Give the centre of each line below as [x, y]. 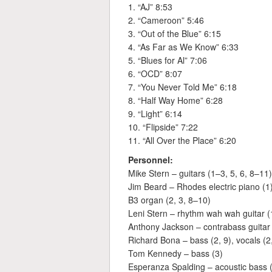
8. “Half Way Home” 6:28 [175, 100]
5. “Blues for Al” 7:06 [168, 60]
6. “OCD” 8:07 [155, 74]
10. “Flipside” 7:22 [163, 127]
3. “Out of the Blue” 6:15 [175, 34]
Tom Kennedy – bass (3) [175, 253]
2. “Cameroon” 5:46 [166, 20]
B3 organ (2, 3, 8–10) [169, 200]
